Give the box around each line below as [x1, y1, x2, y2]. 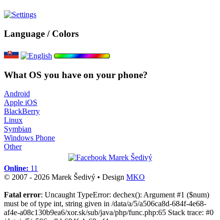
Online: [4, 164, 28, 173]
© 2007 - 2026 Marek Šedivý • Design [4, 173, 126, 182]
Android [4, 89, 30, 98]
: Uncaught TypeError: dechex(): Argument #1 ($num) [41, 191, 209, 199]
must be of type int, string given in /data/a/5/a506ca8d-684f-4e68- [4, 199, 206, 208]
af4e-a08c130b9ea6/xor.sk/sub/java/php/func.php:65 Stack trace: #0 [4, 208, 214, 217]
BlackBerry [4, 107, 40, 116]
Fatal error [4, 191, 41, 199]
